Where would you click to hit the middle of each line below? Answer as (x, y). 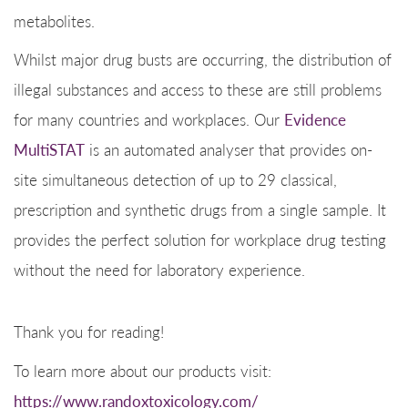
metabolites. (54, 20)
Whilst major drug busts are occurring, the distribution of (203, 59)
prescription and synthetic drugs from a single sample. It (200, 209)
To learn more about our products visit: (143, 370)
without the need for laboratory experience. (159, 270)
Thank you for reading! (89, 331)
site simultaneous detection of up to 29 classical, (175, 179)
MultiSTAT (49, 150)
